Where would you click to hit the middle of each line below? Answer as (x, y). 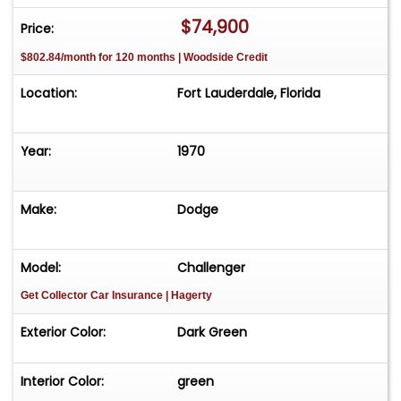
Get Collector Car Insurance (93, 296)
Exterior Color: (63, 333)
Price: (37, 28)
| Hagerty (189, 296)
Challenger (212, 268)
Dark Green (213, 333)
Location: (49, 94)
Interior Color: (62, 382)
